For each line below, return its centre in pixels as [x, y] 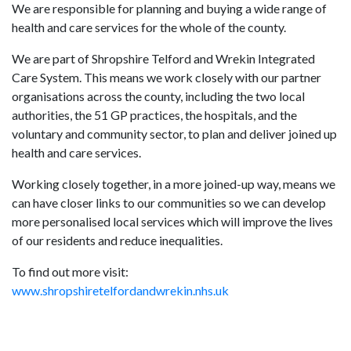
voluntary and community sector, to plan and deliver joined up [174, 134]
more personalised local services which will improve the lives [172, 222]
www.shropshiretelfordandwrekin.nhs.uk [120, 291]
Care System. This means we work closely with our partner [166, 78]
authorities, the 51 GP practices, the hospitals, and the [154, 115]
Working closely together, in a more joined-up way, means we [174, 184]
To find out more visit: [70, 272]
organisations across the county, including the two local [158, 96]
